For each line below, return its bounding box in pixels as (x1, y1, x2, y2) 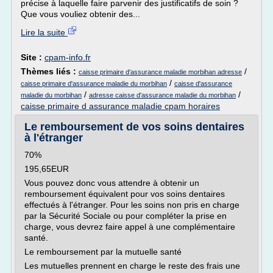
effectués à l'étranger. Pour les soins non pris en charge (24, 200, 239, 210)
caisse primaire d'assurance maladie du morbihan (21, 80, 167, 87)
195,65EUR (24, 164, 69, 174)
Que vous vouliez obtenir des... (21, 9, 140, 19)
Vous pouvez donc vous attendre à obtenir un (24, 178, 199, 188)
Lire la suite (21, 27, 68, 37)
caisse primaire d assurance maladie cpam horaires (21, 101, 220, 111)
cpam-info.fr (44, 52, 91, 62)
